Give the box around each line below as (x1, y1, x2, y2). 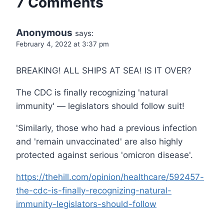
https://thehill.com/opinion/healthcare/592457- (16, 171, 204, 182)
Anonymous (16, 26, 72, 38)
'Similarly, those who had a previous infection (16, 122, 197, 133)
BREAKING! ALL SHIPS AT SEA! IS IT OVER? (16, 65, 191, 75)
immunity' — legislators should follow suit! (16, 100, 184, 111)
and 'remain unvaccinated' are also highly (16, 136, 182, 146)
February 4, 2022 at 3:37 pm (16, 39, 109, 48)
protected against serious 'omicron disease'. (16, 149, 193, 160)
